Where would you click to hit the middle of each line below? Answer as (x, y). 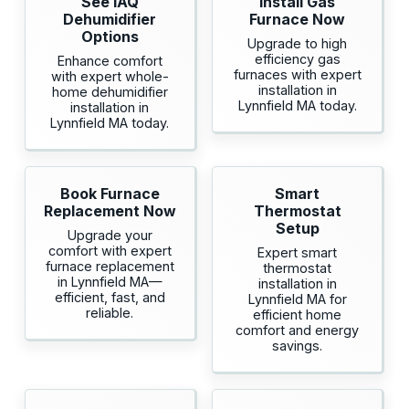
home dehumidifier (110, 92)
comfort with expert (110, 251)
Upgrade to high (298, 44)
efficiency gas (297, 59)
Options (110, 37)
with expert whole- (110, 77)
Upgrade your (110, 236)
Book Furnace (110, 194)
